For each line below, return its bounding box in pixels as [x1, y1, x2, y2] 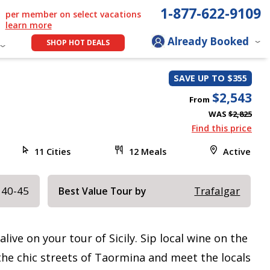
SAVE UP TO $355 [174, 72, 247, 84]
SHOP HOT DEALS [46, 37, 110, 48]
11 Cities [34, 145, 71, 157]
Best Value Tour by [58, 184, 146, 198]
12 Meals [128, 145, 166, 157]
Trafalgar [194, 184, 240, 198]
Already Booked [168, 34, 249, 49]
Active [223, 145, 251, 157]
